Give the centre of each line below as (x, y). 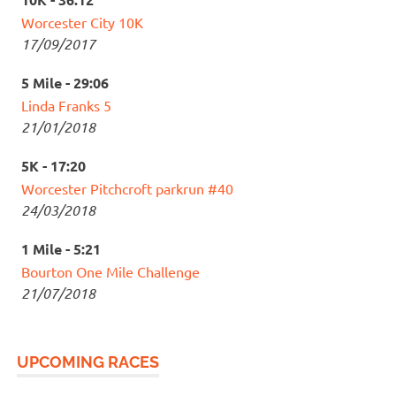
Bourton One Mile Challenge (110, 271)
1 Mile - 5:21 (61, 248)
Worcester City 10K (82, 22)
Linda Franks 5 (66, 105)
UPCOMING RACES (88, 362)
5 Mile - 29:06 (65, 82)
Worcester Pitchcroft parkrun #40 (127, 188)
